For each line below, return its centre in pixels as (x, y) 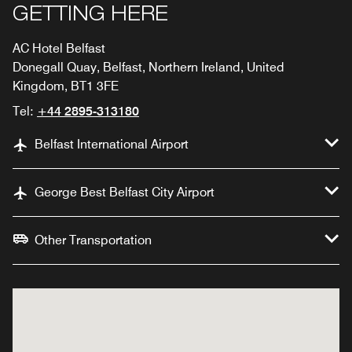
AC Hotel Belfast (59, 48)
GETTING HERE (90, 16)
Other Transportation (93, 240)
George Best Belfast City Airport (125, 192)
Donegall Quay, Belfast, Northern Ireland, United (148, 67)
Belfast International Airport (112, 144)
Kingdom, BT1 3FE (66, 86)
